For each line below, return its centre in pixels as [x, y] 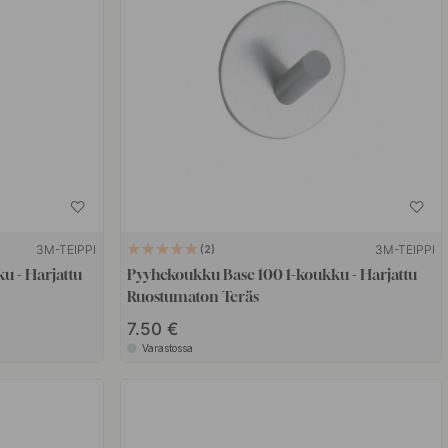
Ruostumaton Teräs [193, 295]
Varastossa [168, 347]
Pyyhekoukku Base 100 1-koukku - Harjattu [272, 273]
